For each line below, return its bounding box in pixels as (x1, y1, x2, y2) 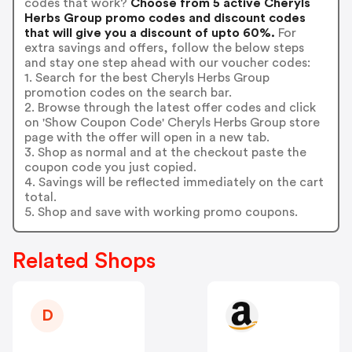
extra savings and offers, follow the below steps (24, 41, 304, 54)
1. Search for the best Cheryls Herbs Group (24, 71, 269, 84)
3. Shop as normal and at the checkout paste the (24, 145, 306, 159)
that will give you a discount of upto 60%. (24, 26, 275, 39)
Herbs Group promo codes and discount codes (24, 11, 306, 24)
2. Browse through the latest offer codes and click (24, 101, 316, 114)
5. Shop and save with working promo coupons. (24, 205, 298, 218)
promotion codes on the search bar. (24, 86, 232, 99)
